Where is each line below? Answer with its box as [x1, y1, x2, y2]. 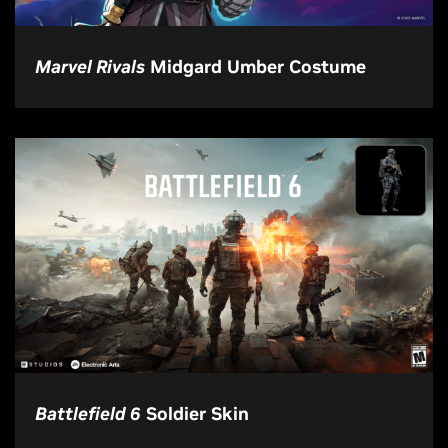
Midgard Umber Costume [145, 55, 366, 78]
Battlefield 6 [35, 402, 141, 425]
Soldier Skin [141, 402, 249, 425]
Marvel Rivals [35, 55, 145, 78]
